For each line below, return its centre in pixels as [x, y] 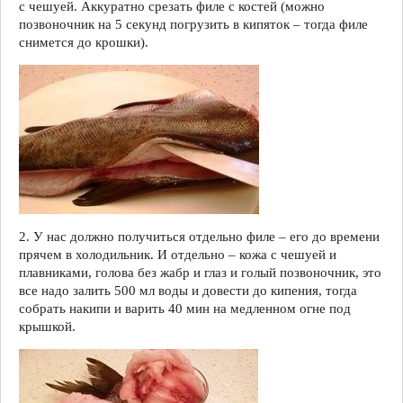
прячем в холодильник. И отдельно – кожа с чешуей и [178, 254]
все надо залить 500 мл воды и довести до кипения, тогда [188, 290]
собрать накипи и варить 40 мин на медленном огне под [185, 308]
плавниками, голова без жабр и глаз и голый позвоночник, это [200, 272]
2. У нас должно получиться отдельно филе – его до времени [199, 236]
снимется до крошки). [84, 42]
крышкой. [47, 326]
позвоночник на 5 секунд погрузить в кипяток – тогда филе [193, 24]
